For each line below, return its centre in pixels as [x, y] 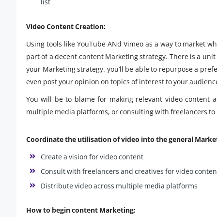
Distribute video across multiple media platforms [119, 186]
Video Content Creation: [66, 27]
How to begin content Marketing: [81, 210]
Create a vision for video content [92, 157]
